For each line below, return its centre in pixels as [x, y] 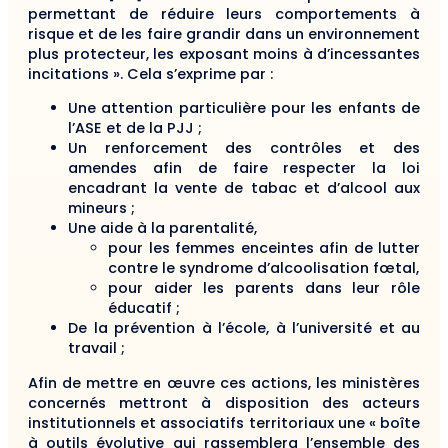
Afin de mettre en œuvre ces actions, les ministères [224, 382]
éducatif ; [144, 308]
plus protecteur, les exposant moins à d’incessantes [224, 54]
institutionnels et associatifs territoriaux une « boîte [224, 422]
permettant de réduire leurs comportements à [224, 14]
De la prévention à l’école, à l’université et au [244, 328]
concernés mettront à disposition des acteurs [224, 402]
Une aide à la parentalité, [162, 228]
